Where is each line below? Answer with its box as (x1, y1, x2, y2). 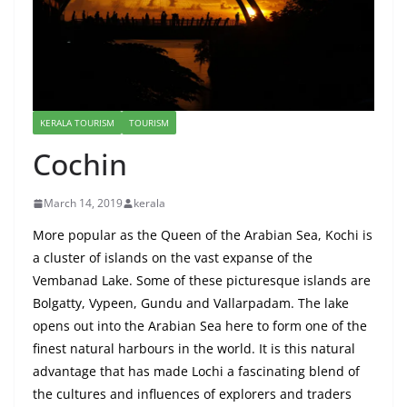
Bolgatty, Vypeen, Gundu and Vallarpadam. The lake (33, 294, 349, 313)
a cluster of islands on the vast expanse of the (33, 249, 313, 267)
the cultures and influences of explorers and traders (33, 385, 352, 403)
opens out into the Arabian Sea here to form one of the (33, 317, 367, 335)
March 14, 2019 (44, 195, 123, 212)
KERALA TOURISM (40, 116, 114, 130)
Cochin (33, 144, 127, 184)
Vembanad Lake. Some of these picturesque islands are (33, 272, 371, 290)
